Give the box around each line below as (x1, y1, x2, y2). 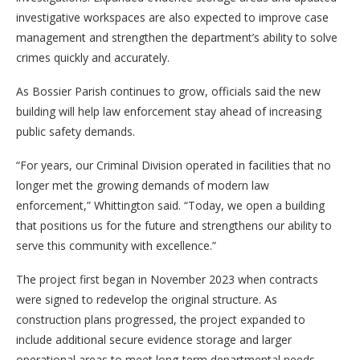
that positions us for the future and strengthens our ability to (16, 217, 332, 233)
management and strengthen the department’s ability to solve (16, 29, 337, 45)
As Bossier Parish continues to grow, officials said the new (16, 83, 321, 99)
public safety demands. (16, 123, 135, 139)
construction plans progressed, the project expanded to (16, 311, 305, 327)
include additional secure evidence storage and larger (16, 331, 292, 347)
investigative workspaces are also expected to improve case (16, 9, 329, 25)
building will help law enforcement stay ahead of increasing (16, 103, 321, 119)
